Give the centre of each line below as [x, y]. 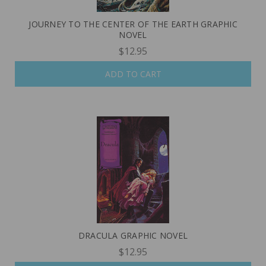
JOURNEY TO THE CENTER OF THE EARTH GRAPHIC [133, 24]
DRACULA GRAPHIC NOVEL [133, 235]
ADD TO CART [133, 74]
